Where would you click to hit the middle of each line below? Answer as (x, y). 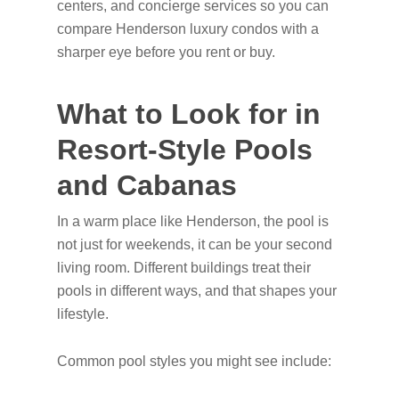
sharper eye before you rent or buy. (166, 52)
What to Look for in (189, 114)
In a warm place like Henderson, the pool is (193, 221)
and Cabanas (147, 185)
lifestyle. (83, 314)
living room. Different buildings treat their (184, 268)
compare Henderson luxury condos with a (188, 29)
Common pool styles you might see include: (194, 361)
